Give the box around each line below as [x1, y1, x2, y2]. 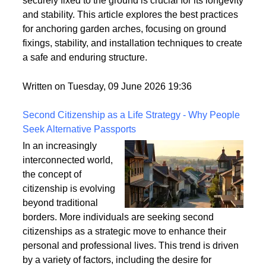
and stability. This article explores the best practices [23, 49, 238, 59]
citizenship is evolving [23, 222, 115, 233]
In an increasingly [23, 179, 97, 190]
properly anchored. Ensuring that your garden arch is [23, 20, 243, 31]
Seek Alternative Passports [23, 163, 136, 173]
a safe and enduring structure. [23, 91, 147, 102]
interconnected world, [23, 194, 113, 204]
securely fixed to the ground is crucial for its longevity [23, 34, 243, 45]
